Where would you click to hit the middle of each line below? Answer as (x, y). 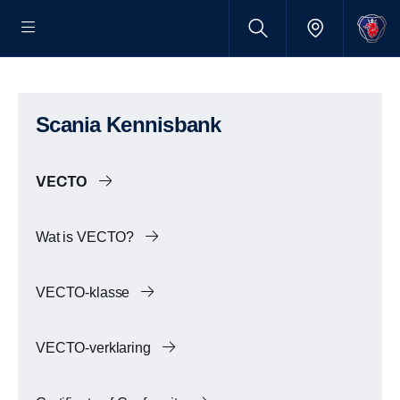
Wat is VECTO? (87, 237)
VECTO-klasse (85, 292)
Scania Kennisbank (135, 125)
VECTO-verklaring (95, 348)
